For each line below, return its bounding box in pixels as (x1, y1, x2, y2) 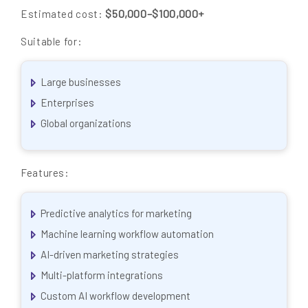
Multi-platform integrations (41, 269, 163, 282)
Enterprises (41, 96, 94, 109)
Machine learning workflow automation (41, 228, 214, 241)
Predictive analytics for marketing (41, 207, 192, 220)
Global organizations (41, 117, 131, 130)
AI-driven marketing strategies (41, 248, 179, 261)
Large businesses (41, 76, 121, 89)
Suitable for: (21, 34, 82, 47)
